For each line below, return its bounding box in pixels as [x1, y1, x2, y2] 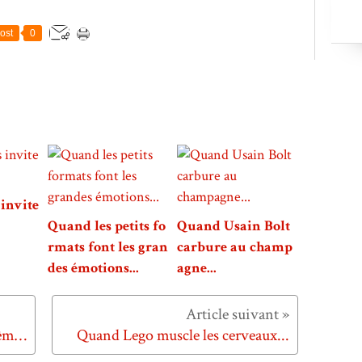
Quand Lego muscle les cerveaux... [77, 325, 289, 347]
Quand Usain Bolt [177, 217, 290, 236]
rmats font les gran [48, 238, 168, 257]
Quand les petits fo [48, 217, 166, 236]
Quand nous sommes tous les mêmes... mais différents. [15, 325, 27, 347]
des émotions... [48, 259, 139, 278]
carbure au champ [177, 238, 293, 257]
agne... [177, 259, 217, 278]
